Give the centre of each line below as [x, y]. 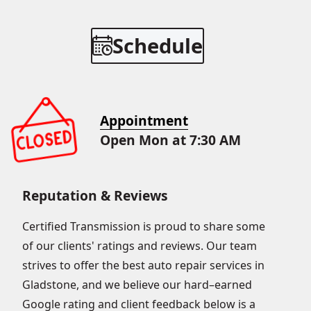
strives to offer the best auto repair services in [143, 265]
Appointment [144, 120]
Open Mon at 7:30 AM [170, 140]
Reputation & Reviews [95, 195]
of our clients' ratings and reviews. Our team [140, 246]
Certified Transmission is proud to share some [144, 226]
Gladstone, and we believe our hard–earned [137, 285]
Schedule [158, 46]
